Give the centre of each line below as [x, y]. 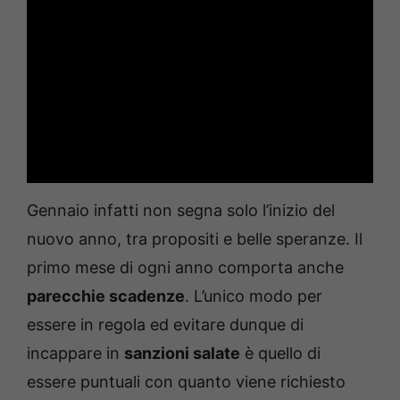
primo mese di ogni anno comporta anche [185, 267]
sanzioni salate [182, 353]
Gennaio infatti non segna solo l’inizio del [181, 210]
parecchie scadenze [106, 296]
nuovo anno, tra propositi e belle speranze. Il [195, 238]
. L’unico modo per [254, 296]
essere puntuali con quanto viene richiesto [186, 381]
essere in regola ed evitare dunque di [165, 324]
